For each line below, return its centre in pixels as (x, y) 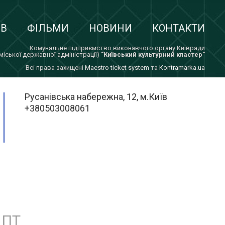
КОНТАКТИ (179, 28)
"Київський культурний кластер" (153, 54)
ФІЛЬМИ (48, 28)
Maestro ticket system (117, 68)
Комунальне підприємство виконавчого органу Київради (117, 48)
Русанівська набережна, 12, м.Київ (96, 97)
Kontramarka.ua (182, 68)
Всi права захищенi (55, 68)
